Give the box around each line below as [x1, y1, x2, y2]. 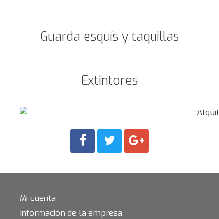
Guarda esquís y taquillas [40, 28, 179, 44]
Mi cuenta [20, 192, 56, 204]
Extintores [81, 72, 138, 88]
